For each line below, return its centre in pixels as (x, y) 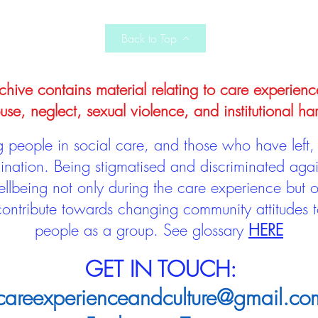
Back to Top (149, 38)
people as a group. (99, 230)
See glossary (206, 230)
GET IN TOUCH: (160, 269)
